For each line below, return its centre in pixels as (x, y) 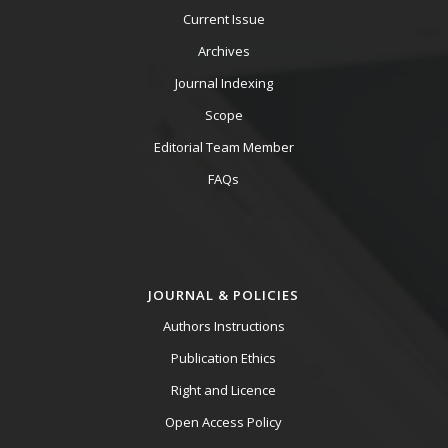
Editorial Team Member (223, 147)
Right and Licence (224, 389)
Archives (223, 51)
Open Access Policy (224, 421)
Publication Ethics (224, 357)
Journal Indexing (223, 83)
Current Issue (223, 19)
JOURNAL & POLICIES (224, 294)
